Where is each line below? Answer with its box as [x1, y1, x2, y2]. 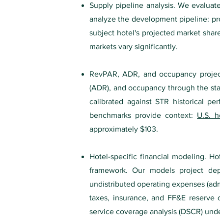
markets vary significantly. [89, 42, 178, 51]
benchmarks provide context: [89, 111, 197, 119]
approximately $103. [89, 125, 158, 133]
